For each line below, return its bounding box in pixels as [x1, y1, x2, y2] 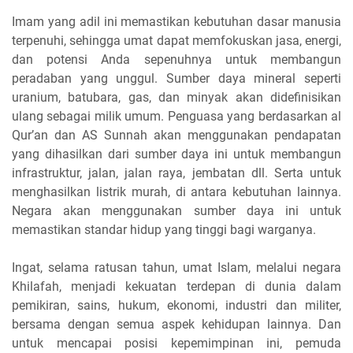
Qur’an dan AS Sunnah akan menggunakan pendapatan [12, 127, 341, 143]
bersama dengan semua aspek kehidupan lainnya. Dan [12, 316, 341, 332]
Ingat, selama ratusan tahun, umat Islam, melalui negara [12, 259, 341, 275]
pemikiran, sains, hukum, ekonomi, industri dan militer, [12, 297, 341, 313]
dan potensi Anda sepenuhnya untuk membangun [12, 51, 341, 67]
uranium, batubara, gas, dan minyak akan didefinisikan [12, 89, 341, 105]
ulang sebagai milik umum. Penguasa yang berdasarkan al [12, 108, 341, 124]
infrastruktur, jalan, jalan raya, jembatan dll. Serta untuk [12, 165, 341, 180]
